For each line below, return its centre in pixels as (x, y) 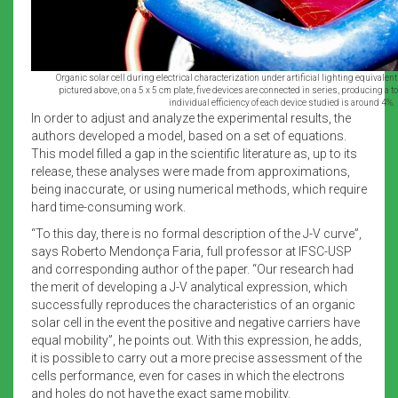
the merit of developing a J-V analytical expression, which (189, 287)
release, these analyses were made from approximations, (191, 171)
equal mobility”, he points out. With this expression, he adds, (196, 340)
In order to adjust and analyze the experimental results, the (191, 118)
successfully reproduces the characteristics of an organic (193, 304)
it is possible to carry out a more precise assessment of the (196, 358)
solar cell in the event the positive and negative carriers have (195, 322)
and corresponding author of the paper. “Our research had (192, 269)
